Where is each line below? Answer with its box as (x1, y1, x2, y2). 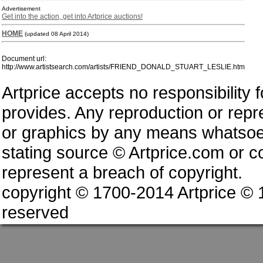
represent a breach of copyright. (2, 163, 242, 182)
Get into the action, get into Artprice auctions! (2, 12, 143, 21)
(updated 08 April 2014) (25, 31, 89, 37)
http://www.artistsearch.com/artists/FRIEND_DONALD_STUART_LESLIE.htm (2, 63, 245, 71)
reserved (2, 203, 69, 222)
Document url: (2, 55, 46, 63)
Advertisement (2, 5, 41, 12)
